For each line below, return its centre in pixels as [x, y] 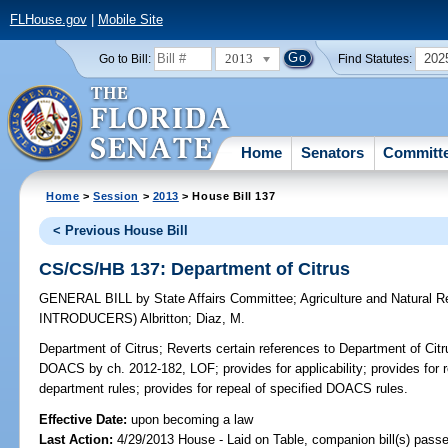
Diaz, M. [221, 319]
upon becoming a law [192, 419]
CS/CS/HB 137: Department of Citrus [195, 268]
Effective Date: [85, 419]
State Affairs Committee [222, 299]
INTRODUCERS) [90, 319]
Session [116, 195]
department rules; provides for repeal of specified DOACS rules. [224, 389]
